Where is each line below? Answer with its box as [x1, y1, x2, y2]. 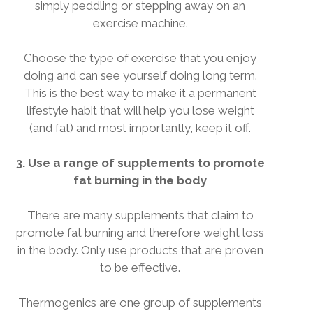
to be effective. [100, 261, 180, 275]
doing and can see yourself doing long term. [23, 68, 257, 82]
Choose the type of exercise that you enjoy [24, 51, 256, 65]
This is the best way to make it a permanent [24, 86, 256, 100]
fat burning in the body [73, 173, 207, 187]
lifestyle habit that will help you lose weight [26, 103, 254, 117]
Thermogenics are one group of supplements [18, 296, 262, 310]
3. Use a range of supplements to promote [15, 156, 265, 170]
